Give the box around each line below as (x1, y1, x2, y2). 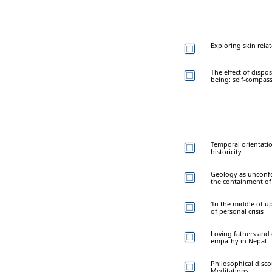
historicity (211, 146, 242, 156)
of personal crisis (211, 206, 263, 216)
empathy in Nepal (211, 236, 267, 245)
